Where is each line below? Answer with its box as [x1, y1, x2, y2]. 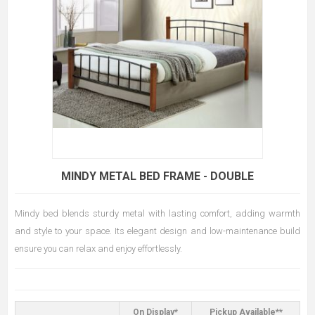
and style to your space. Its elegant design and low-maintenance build [15, 225, 300, 236]
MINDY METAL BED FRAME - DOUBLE [61, 169, 254, 183]
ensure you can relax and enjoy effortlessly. [15, 243, 182, 254]
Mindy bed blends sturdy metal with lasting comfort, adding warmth [15, 207, 300, 219]
